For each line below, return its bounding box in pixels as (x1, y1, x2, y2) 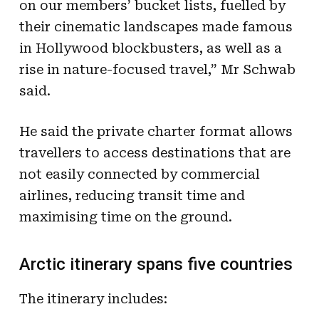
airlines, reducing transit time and (19, 187, 245, 203)
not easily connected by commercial (19, 166, 260, 182)
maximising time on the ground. (19, 209, 232, 224)
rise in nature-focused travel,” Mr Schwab (19, 61, 296, 77)
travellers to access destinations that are (19, 145, 291, 160)
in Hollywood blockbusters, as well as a (19, 40, 282, 56)
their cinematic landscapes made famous (19, 19, 293, 34)
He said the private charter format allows (19, 123, 293, 139)
